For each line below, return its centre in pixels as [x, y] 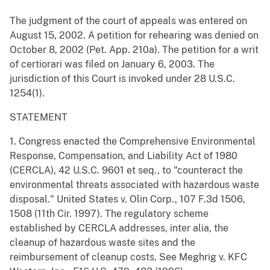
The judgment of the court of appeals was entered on [128, 21]
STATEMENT [39, 118]
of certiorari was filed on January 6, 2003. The [112, 64]
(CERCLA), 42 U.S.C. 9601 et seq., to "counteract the [126, 171]
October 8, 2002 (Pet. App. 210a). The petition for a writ [134, 50]
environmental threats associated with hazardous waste [134, 185]
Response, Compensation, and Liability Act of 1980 [124, 156]
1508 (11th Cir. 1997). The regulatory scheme [109, 214]
